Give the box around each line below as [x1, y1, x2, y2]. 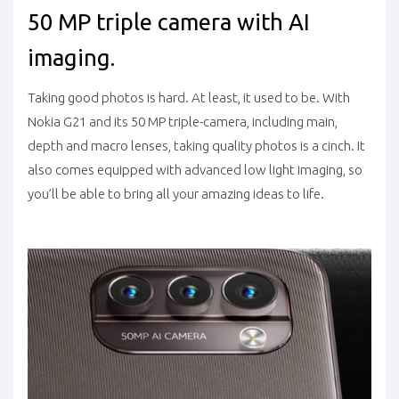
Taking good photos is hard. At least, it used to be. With [28, 89, 350, 105]
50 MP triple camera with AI [28, 9, 310, 36]
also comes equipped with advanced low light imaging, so [28, 161, 362, 177]
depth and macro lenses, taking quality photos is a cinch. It [28, 137, 365, 153]
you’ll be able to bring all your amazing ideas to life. [28, 185, 324, 201]
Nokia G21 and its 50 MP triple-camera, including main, [28, 113, 338, 129]
